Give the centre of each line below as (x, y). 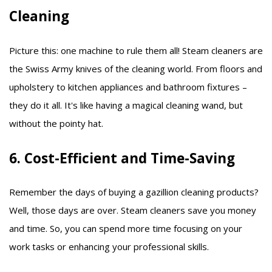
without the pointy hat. (56, 123)
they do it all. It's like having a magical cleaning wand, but (126, 105)
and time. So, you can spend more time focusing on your (126, 229)
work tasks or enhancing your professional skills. (109, 247)
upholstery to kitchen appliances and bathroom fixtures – (128, 87)
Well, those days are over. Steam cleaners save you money (133, 210)
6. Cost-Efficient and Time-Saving (122, 158)
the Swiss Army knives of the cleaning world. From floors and (136, 68)
